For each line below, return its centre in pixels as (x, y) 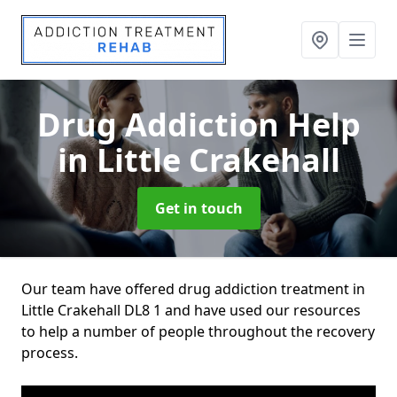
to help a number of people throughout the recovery (198, 331)
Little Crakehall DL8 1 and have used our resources (191, 310)
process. (50, 353)
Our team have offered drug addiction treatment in (193, 289)
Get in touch (198, 208)
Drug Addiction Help (198, 125)
